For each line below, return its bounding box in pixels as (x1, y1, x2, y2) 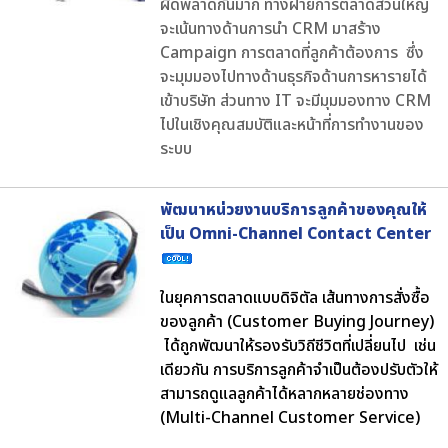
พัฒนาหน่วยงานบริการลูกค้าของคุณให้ (160, 197, 427, 222)
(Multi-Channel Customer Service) (160, 405, 424, 430)
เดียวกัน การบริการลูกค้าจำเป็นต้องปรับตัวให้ (160, 357, 438, 382)
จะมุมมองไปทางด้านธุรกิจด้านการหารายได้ (160, 64, 427, 89)
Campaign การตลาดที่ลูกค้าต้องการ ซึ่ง (160, 40, 424, 65)
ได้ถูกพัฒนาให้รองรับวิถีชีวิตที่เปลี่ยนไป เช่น (160, 333, 436, 358)
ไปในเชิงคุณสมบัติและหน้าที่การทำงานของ (160, 112, 424, 137)
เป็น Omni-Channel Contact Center (160, 221, 431, 246)
